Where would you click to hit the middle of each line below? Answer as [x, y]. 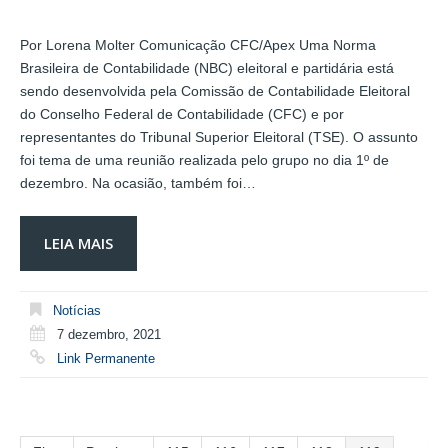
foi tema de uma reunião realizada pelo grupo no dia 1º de [204, 159]
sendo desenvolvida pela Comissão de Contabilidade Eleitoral [215, 90]
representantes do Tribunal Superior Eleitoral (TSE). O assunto [219, 136]
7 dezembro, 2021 [109, 334]
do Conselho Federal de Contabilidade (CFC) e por [182, 113]
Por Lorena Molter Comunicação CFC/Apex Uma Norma [198, 44]
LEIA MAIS [78, 242]
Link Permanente [106, 358]
